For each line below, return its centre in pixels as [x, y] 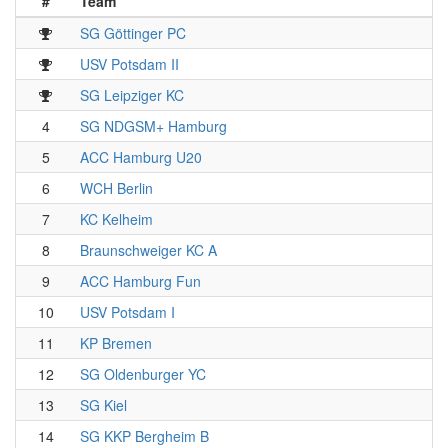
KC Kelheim [116, 219]
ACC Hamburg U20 [141, 157]
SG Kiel [103, 405]
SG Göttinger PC [133, 33]
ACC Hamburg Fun [140, 281]
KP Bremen [116, 343]
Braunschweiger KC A [148, 250]
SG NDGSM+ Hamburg [153, 126]
